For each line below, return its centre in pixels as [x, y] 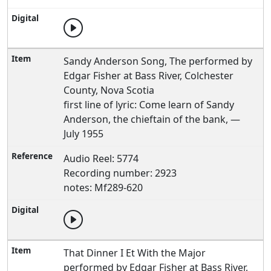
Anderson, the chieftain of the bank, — [152, 119]
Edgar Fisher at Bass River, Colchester [149, 76]
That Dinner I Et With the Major [135, 253]
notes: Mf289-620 [103, 188]
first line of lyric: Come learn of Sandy [149, 105]
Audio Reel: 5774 [101, 158]
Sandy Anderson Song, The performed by [158, 61]
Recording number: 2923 [120, 173]
